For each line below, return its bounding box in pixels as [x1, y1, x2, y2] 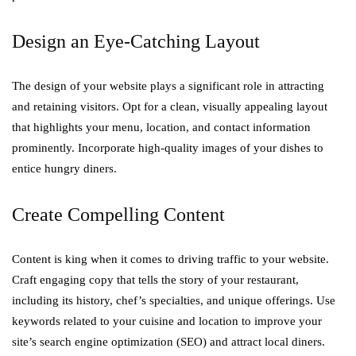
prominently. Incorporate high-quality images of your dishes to [12, 141, 323, 154]
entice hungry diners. [12, 162, 117, 175]
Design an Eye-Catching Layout [12, 31, 260, 52]
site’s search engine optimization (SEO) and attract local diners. [12, 335, 325, 348]
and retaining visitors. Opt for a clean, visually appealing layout [12, 100, 327, 113]
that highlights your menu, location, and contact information [12, 121, 311, 133]
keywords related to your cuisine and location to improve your [12, 315, 322, 327]
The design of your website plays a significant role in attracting [12, 79, 324, 92]
